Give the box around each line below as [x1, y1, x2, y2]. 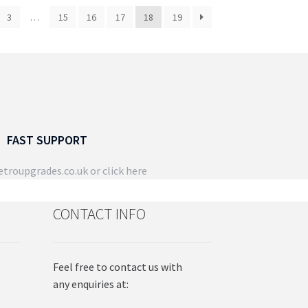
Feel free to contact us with [52, 259, 182, 274]
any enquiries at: [52, 276, 129, 291]
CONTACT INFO [52, 204, 146, 224]
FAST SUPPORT [6, 132, 87, 148]
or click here [87, 164, 147, 178]
